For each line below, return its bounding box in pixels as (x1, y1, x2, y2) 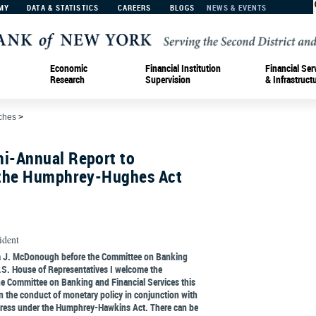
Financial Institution (145, 61, 221, 75)
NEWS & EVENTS (207, 2, 267, 13)
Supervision (145, 72, 190, 86)
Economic (50, 61, 87, 75)
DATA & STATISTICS (27, 2, 99, 13)
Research (50, 72, 85, 86)
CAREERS (117, 2, 152, 13)
